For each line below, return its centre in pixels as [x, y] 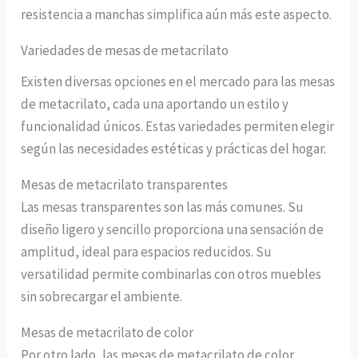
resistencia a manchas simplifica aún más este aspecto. [177, 14]
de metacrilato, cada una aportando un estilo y [155, 104]
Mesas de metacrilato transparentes [125, 185]
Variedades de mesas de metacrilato [125, 50]
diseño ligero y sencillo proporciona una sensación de [173, 230]
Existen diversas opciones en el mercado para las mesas [178, 82]
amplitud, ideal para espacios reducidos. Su [147, 252]
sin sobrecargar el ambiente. [102, 297]
